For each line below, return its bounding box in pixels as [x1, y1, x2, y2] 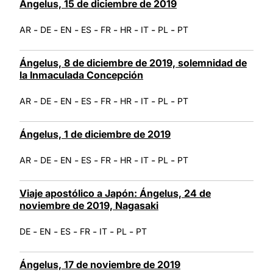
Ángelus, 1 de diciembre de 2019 [19, 127, 171, 140]
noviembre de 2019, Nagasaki [19, 199, 158, 211]
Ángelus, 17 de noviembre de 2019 [19, 258, 180, 271]
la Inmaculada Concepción [19, 68, 143, 81]
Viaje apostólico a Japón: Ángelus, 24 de [19, 186, 211, 199]
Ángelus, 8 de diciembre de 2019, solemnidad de [19, 56, 247, 69]
